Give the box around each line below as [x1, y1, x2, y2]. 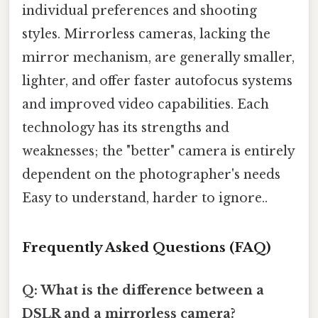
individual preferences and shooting [22, 2, 257, 18]
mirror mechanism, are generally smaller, [22, 49, 295, 65]
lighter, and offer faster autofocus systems [22, 72, 292, 89]
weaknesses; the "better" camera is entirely [22, 143, 295, 159]
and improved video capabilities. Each [22, 96, 269, 112]
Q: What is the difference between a [22, 282, 264, 298]
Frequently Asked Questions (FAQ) [22, 239, 271, 256]
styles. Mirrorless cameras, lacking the [22, 26, 270, 42]
